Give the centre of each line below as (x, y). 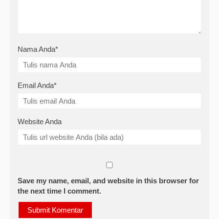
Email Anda (36, 85)
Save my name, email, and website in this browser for (108, 180)
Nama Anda (36, 49)
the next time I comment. (59, 191)
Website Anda (40, 121)
